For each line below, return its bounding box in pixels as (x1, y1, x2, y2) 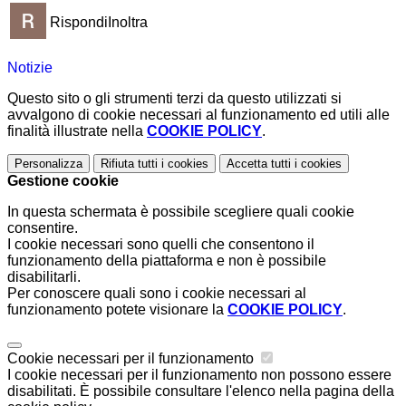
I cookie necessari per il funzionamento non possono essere (7, 367, 391, 383)
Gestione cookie (7, 173, 119, 189)
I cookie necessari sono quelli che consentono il (7, 237, 314, 253)
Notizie (7, 60, 53, 76)
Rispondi (50, 14, 108, 31)
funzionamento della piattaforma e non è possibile (7, 253, 326, 269)
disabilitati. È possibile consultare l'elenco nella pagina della (7, 383, 394, 400)
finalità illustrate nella (7, 123, 147, 140)
